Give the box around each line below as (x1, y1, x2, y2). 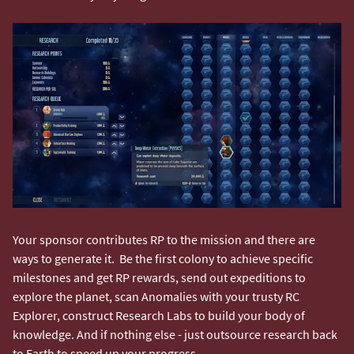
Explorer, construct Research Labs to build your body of (13, 307, 305, 323)
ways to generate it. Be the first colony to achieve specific (13, 250, 313, 266)
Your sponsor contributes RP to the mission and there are (13, 231, 315, 247)
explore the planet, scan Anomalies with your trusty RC (13, 288, 299, 304)
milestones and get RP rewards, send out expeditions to (13, 269, 306, 285)
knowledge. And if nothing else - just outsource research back (13, 326, 337, 342)
